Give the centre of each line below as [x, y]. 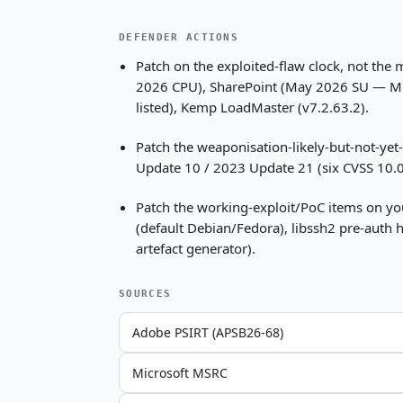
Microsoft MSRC [180, 372]
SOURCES [145, 293]
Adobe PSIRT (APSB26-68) [208, 332]
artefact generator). [196, 248]
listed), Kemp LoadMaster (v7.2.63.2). [253, 107]
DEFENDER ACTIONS [179, 38]
